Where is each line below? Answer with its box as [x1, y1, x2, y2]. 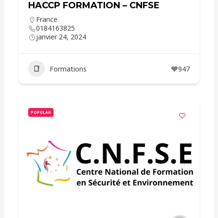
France [36, 15, 58, 24]
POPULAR [31, 109, 52, 115]
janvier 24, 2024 [36, 32, 87, 41]
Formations [50, 64, 87, 73]
